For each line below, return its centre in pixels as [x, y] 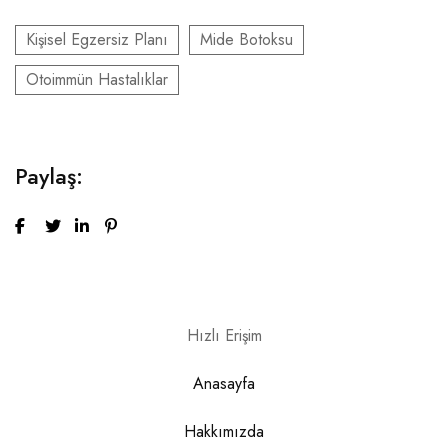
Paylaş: [49, 175]
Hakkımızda [224, 431]
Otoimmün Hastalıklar [97, 79]
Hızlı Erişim [224, 335]
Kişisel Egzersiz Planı [97, 39]
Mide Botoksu [246, 39]
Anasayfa [224, 383]
